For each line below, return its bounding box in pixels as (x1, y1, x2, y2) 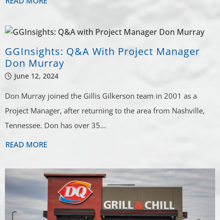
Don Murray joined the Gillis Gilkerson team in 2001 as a (5, 90, 197, 101)
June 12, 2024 (14, 71, 59, 81)
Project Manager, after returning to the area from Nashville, (5, 105, 205, 115)
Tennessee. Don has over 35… (5, 120, 107, 130)
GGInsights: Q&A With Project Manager (5, 44, 200, 58)
